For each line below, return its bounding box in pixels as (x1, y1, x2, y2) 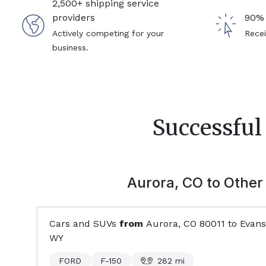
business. (52, 43, 88, 52)
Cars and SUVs (49, 218, 116, 229)
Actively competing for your (52, 28, 164, 38)
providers (52, 12, 95, 23)
